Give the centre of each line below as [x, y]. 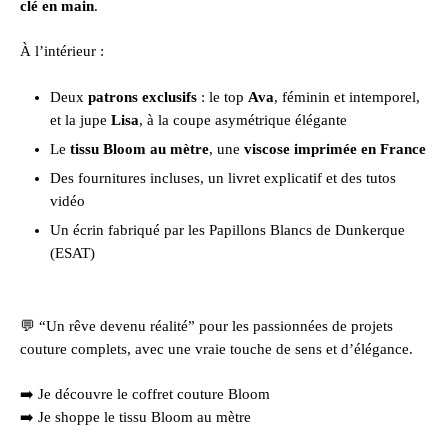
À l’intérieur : [62, 51]
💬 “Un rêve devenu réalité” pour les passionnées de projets [206, 325]
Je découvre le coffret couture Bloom [154, 394]
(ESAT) [72, 252]
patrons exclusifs [142, 96]
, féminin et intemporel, [347, 96]
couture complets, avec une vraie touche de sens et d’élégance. [216, 348]
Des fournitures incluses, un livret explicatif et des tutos [223, 177]
